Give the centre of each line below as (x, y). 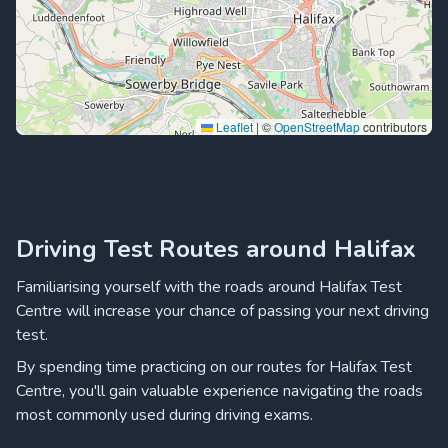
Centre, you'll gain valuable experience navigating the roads (219, 391)
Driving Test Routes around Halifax (216, 249)
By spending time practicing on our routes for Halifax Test (214, 367)
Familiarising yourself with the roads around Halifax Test (209, 287)
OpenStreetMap (317, 126)
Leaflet (233, 126)
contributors (393, 126)
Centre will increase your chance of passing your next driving (222, 311)
